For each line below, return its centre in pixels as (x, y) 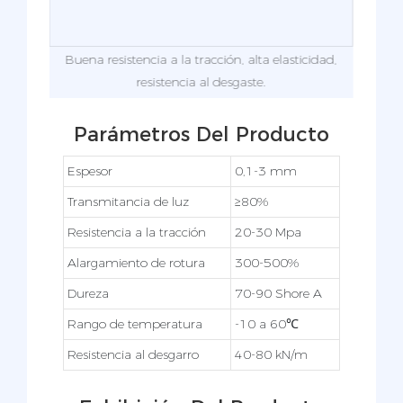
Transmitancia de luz (128, 201)
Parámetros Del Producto (201, 134)
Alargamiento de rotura (136, 262)
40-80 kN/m (271, 354)
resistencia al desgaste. (201, 82)
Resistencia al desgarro (133, 354)
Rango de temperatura (135, 323)
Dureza (88, 293)
